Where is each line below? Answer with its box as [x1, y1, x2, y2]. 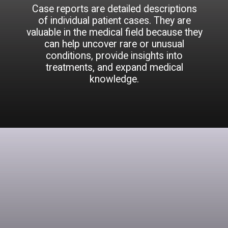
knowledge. [90, 73, 139, 85]
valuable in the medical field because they [26, 26, 203, 39]
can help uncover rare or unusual [44, 38, 185, 50]
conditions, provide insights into [46, 50, 183, 62]
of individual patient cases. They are [38, 15, 191, 27]
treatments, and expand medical [45, 62, 183, 74]
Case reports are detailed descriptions [32, 3, 197, 15]
